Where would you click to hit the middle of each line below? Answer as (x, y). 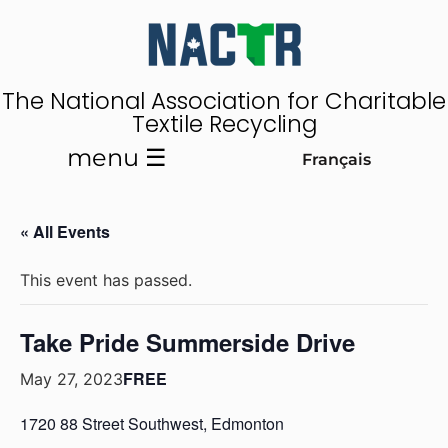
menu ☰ (117, 157)
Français (336, 159)
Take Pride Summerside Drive (187, 342)
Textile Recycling (224, 124)
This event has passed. (106, 280)
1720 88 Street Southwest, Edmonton (152, 423)
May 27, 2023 (71, 379)
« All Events (65, 231)
